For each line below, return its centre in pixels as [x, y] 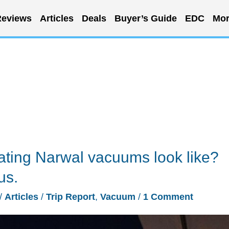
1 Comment [168, 197]
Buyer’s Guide [145, 18]
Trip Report [71, 197]
